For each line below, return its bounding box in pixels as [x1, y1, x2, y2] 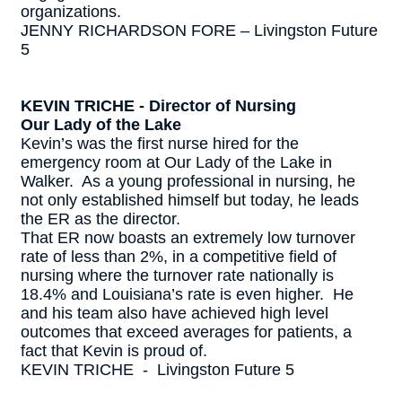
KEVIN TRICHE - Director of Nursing [21, 97, 296, 115]
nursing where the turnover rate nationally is [21, 267, 334, 284]
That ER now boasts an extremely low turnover [21, 229, 355, 247]
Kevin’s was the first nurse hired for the [21, 135, 299, 153]
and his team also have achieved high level [21, 304, 328, 322]
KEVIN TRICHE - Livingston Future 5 [21, 361, 299, 379]
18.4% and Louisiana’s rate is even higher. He [21, 285, 354, 303]
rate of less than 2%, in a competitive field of [21, 248, 336, 266]
